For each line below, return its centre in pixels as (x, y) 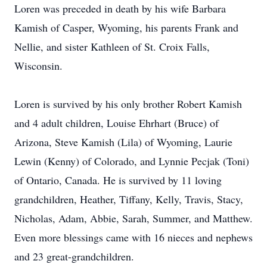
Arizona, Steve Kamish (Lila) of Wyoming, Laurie (123, 142)
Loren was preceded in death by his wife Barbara (120, 8)
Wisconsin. (38, 66)
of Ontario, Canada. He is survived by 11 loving (118, 180)
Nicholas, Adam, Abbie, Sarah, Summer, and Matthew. (133, 218)
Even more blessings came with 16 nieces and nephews (133, 237)
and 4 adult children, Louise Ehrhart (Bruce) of (117, 123)
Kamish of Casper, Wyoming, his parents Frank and (126, 27)
